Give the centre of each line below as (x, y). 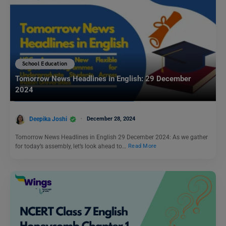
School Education (45, 64)
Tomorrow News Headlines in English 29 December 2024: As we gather (111, 137)
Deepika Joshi (48, 119)
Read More (143, 146)
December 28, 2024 (111, 119)
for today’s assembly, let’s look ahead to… (71, 146)
